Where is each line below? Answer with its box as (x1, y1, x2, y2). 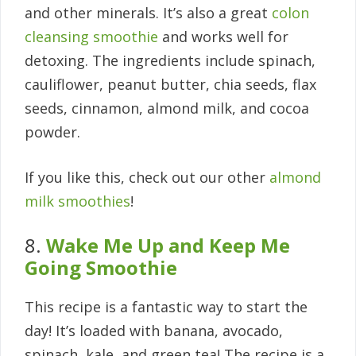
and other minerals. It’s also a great (25, 2, 272, 22)
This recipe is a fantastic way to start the (25, 296, 308, 316)
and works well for (158, 26, 288, 46)
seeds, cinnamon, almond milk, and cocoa (25, 98, 309, 118)
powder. (25, 122, 80, 141)
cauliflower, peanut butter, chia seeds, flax (25, 74, 316, 94)
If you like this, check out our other (25, 167, 269, 187)
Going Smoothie (25, 253, 177, 281)
